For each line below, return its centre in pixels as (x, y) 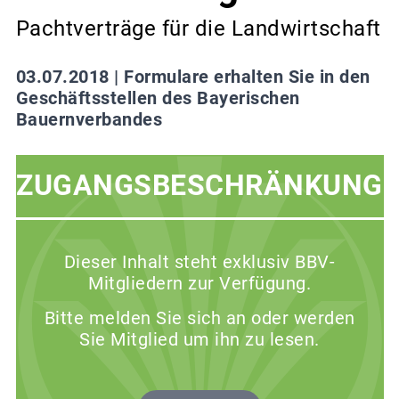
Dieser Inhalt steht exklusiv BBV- (199, 261)
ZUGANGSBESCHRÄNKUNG (199, 186)
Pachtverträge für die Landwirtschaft (198, 28)
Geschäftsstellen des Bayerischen (158, 98)
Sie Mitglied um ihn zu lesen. (199, 339)
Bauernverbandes (89, 119)
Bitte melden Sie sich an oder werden (199, 318)
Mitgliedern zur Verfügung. (199, 283)
